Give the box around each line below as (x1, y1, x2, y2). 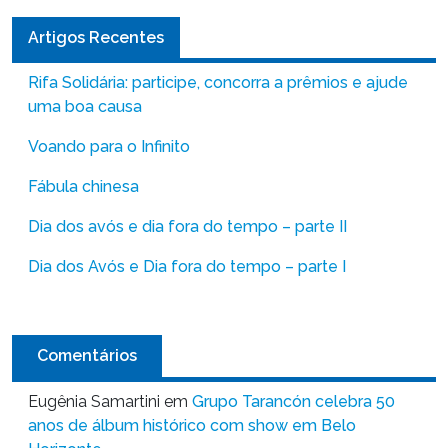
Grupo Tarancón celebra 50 (192, 391, 395, 411)
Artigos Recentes (28, 27, 164, 47)
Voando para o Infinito (28, 137, 190, 157)
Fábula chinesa (28, 177, 139, 197)
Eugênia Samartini (28, 391, 160, 411)
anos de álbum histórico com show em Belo (28, 415, 356, 435)
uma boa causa (28, 97, 142, 117)
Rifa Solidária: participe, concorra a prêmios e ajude (28, 73, 408, 93)
